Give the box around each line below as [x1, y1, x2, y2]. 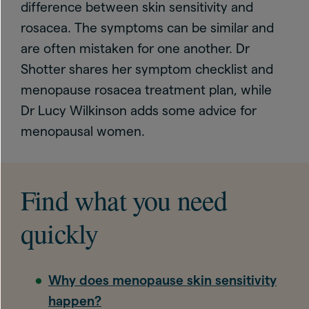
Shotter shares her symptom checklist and [21, 62, 273, 77]
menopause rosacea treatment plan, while [21, 83, 272, 97]
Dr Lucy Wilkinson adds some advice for [21, 103, 257, 118]
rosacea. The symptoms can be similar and [21, 21, 274, 35]
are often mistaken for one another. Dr [21, 41, 250, 56]
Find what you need [21, 181, 228, 218]
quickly [21, 215, 99, 251]
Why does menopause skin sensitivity [48, 273, 277, 288]
